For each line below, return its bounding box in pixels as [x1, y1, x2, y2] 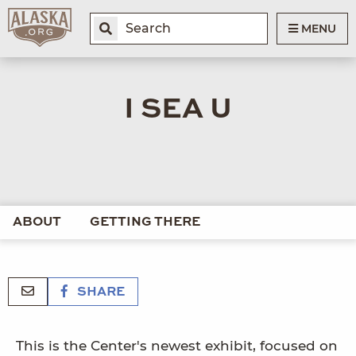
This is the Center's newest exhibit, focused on [16, 338, 338, 354]
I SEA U [124, 95, 232, 124]
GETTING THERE [90, 215, 200, 229]
